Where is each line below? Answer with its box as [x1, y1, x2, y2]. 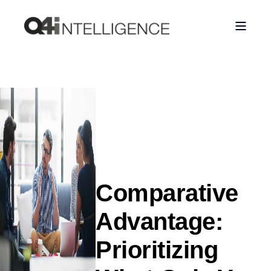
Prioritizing [96, 237, 218, 263]
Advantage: [96, 208, 223, 235]
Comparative [96, 180, 238, 206]
